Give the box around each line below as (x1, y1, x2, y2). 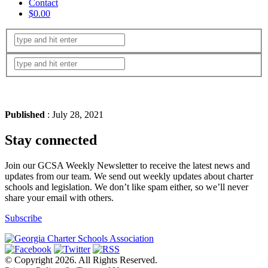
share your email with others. (5, 192, 114, 203)
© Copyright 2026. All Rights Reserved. (5, 254, 157, 265)
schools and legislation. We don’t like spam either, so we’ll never (5, 181, 248, 192)
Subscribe (5, 212, 42, 223)
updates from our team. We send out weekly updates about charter (5, 170, 253, 181)
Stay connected (5, 132, 97, 148)
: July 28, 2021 (45, 109, 103, 120)
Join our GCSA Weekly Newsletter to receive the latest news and (5, 160, 250, 170)
